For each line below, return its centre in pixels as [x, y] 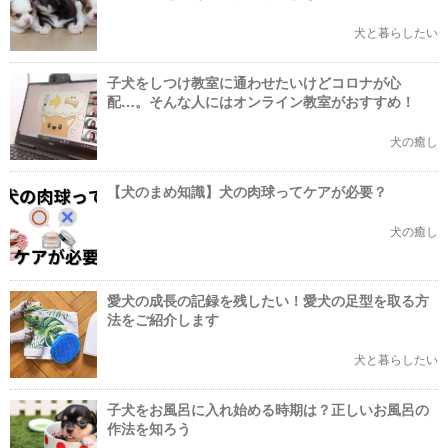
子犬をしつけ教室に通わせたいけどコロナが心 [254, 82]
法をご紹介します [163, 319]
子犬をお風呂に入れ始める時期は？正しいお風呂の [268, 409]
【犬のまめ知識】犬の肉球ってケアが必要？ [247, 191]
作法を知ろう [149, 428]
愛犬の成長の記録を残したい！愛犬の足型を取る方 [268, 300]
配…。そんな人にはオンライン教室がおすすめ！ [261, 101]
